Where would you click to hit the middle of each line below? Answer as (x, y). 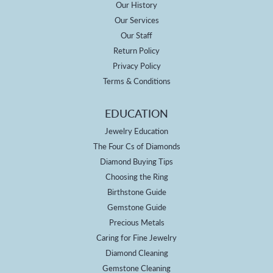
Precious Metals (136, 222)
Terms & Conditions (136, 80)
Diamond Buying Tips (136, 161)
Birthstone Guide (136, 191)
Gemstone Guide (136, 207)
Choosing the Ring (136, 176)
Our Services (136, 19)
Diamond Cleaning (136, 252)
